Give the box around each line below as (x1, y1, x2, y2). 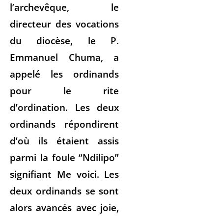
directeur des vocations (10, 17, 119, 30)
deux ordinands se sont (10, 184, 119, 197)
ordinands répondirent (10, 117, 119, 131)
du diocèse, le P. (10, 33, 119, 47)
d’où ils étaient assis (10, 134, 119, 147)
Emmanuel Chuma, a (10, 50, 119, 64)
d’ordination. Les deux (10, 100, 119, 114)
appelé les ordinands (10, 67, 119, 81)
